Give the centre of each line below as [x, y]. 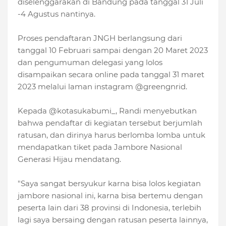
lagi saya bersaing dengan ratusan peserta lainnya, [113, 220]
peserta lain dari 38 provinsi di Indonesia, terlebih [109, 208]
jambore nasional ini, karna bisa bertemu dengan [110, 196]
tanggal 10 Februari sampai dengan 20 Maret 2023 [113, 50]
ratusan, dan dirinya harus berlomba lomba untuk [111, 135]
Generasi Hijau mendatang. [69, 159]
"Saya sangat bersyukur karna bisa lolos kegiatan [109, 184]
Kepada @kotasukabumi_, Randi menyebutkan [107, 111]
